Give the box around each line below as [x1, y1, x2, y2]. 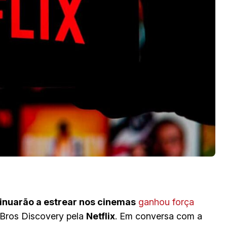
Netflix [86, 210, 115, 221]
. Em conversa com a [115, 210, 202, 221]
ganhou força [138, 196, 194, 207]
